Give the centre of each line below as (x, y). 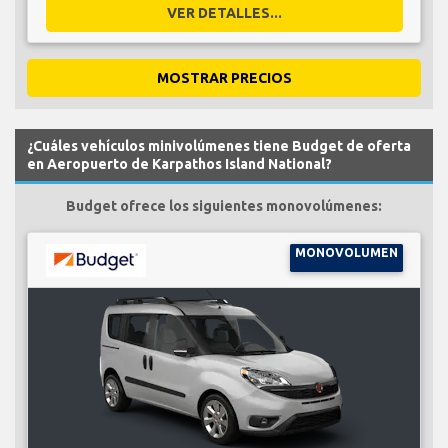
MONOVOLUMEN (346, 252)
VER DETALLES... (224, 12)
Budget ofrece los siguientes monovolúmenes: (224, 205)
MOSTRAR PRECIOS (224, 77)
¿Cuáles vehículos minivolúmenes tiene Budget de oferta (219, 145)
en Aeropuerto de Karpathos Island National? (179, 163)
